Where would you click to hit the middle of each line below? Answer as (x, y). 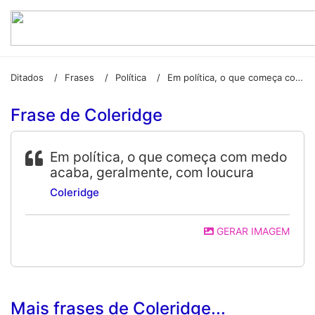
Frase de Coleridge (86, 115)
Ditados (27, 77)
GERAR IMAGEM (252, 231)
